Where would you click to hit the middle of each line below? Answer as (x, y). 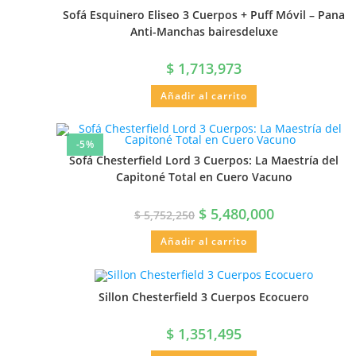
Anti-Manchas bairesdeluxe (204, 31)
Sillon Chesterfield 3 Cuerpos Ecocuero (204, 297)
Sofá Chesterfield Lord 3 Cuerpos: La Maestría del (204, 161)
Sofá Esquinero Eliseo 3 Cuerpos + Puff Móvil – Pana (204, 14)
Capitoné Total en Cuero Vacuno (204, 177)
